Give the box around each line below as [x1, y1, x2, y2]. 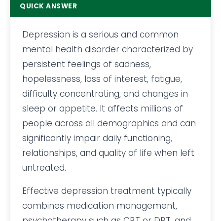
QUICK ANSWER [20, 1, 77, 11]
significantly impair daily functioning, [22, 132, 172, 144]
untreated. [22, 161, 66, 174]
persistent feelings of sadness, [22, 58, 151, 70]
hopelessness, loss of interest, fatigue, [22, 73, 182, 85]
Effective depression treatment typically [22, 184, 191, 197]
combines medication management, [22, 199, 177, 212]
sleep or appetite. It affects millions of [22, 102, 183, 114]
